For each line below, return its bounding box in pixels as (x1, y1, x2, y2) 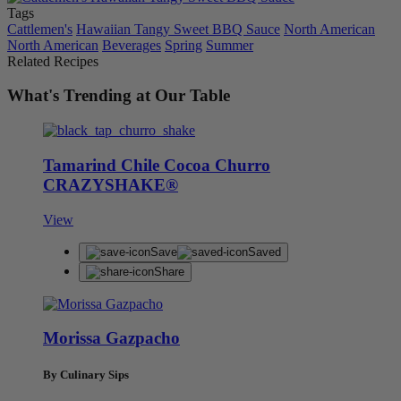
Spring (165, 37, 202, 53)
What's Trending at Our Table (7, 86, 230, 106)
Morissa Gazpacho (43, 328, 180, 348)
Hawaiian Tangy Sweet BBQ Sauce (76, 21, 280, 37)
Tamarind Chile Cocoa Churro (43, 155, 270, 175)
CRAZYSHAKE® (43, 175, 178, 194)
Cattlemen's (7, 21, 73, 37)
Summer (206, 37, 253, 53)
